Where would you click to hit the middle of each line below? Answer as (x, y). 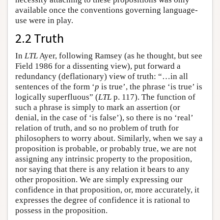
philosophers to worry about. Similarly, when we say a (109, 138)
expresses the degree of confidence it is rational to (103, 200)
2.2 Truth (40, 38)
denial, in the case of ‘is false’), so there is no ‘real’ (104, 117)
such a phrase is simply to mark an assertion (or (98, 107)
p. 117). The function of (153, 97)
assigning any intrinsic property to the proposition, (104, 159)
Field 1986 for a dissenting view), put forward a (98, 66)
